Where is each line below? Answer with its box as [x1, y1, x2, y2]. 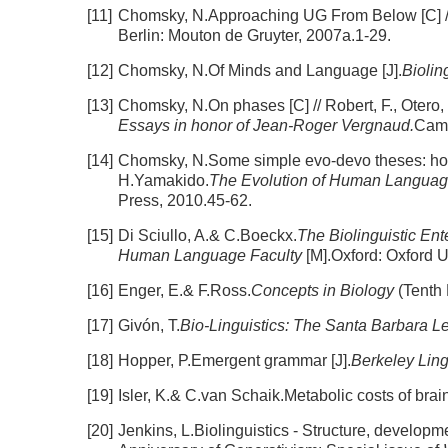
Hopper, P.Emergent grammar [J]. [118, 352, 351, 369]
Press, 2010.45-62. [118, 192, 252, 209]
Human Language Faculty [118, 247, 302, 264]
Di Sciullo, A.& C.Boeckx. [118, 227, 297, 244]
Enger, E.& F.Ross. [118, 282, 251, 299]
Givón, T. [118, 317, 180, 334]
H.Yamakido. [118, 172, 209, 189]
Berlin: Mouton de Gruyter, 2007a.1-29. [118, 27, 391, 44]
